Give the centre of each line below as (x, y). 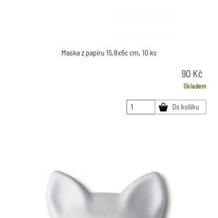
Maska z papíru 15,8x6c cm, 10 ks (109, 52)
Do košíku (185, 107)
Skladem (195, 86)
